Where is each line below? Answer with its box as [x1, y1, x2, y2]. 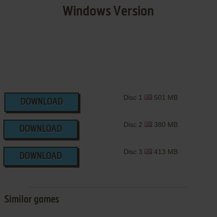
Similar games [4, 195, 59, 205]
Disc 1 [123, 93, 144, 102]
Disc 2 [123, 121, 144, 129]
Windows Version [62, 5, 155, 19]
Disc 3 [123, 148, 144, 156]
